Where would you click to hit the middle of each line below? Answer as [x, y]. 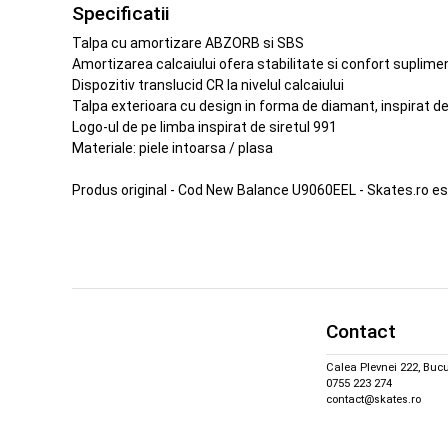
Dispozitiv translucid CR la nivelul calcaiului [208, 84]
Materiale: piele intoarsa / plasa [172, 147]
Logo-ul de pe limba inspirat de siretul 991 [204, 126]
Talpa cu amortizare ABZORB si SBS [188, 42]
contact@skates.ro [373, 400]
